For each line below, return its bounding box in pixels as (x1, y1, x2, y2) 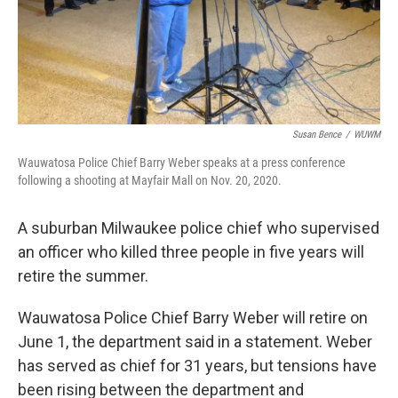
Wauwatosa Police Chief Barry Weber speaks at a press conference (18, 155, 346, 170)
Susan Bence (292, 129, 341, 140)
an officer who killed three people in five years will (18, 243, 364, 261)
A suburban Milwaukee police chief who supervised (18, 219, 379, 237)
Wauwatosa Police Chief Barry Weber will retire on (18, 308, 368, 327)
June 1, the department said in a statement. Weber (18, 332, 372, 351)
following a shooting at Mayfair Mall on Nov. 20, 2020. (18, 173, 282, 187)
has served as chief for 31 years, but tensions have (18, 356, 377, 375)
